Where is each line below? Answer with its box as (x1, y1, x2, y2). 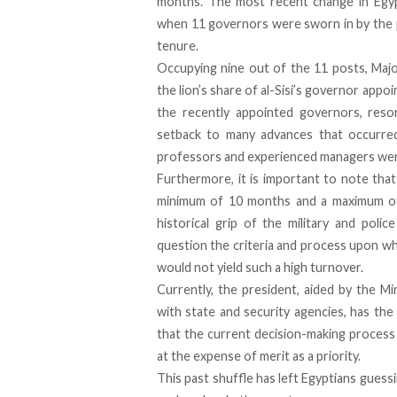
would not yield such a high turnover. (157, 260, 363, 276)
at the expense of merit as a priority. (157, 348, 361, 364)
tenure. (157, 38, 198, 54)
